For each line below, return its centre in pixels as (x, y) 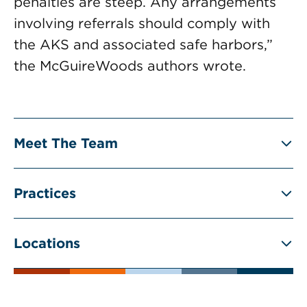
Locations (47, 243)
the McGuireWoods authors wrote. (130, 66)
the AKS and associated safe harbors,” (143, 45)
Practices (45, 193)
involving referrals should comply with (142, 23)
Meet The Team (66, 143)
